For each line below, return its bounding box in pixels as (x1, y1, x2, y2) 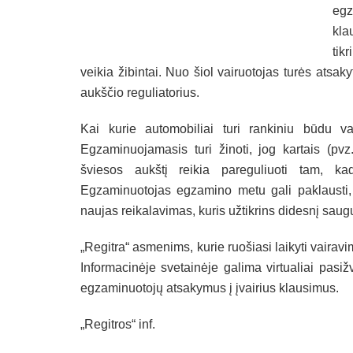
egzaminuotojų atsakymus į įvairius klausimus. (80, 281, 339, 295)
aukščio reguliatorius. (80, 85, 199, 99)
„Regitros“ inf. (80, 317, 155, 331)
